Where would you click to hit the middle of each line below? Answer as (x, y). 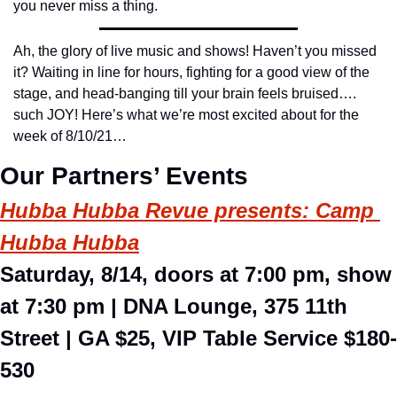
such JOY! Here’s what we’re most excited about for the (186, 115)
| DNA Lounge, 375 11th (229, 306)
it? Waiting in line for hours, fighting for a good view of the (191, 72)
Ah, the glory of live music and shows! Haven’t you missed (195, 51)
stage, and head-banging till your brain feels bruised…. (185, 93)
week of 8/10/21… (70, 136)
